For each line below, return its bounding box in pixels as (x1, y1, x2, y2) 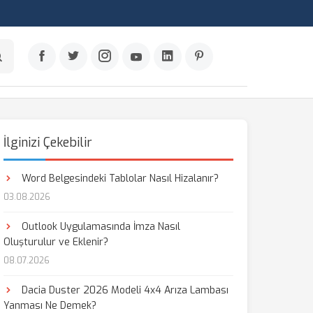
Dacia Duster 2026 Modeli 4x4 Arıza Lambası (18, 284, 228, 297)
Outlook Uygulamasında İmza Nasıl (18, 220, 180, 233)
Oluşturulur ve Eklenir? (3, 235, 108, 249)
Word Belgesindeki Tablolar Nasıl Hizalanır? (18, 172, 219, 185)
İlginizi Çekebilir (3, 134, 92, 151)
